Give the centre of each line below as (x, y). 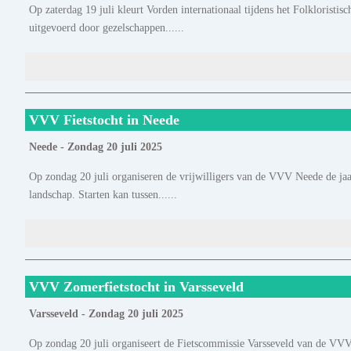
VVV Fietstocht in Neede (104, 120)
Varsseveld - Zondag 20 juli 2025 (106, 314)
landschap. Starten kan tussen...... (103, 195)
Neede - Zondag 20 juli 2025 (96, 147)
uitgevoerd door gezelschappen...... (107, 28)
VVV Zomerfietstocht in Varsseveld (136, 287)
